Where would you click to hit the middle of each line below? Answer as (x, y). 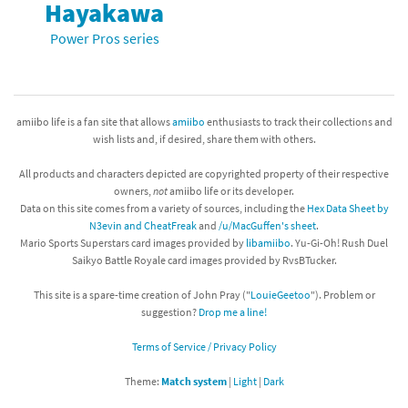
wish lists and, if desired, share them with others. (204, 138)
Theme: (143, 381)
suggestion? (170, 311)
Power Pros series (104, 38)
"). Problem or (342, 294)
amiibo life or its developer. (231, 190)
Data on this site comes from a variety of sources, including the (163, 208)
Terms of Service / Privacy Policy (204, 346)
